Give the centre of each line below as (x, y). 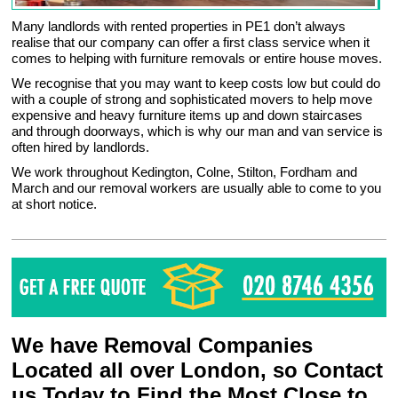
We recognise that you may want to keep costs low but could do (196, 83)
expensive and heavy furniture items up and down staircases (187, 115)
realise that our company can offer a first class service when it (191, 42)
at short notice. (55, 204)
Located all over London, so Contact (198, 370)
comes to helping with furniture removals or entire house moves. (197, 58)
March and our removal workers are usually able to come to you (197, 188)
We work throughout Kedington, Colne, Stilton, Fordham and (185, 172)
